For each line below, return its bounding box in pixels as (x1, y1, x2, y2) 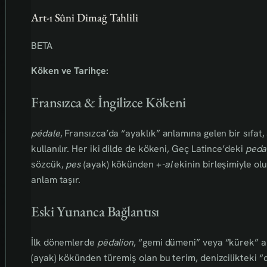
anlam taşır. (31, 173, 81, 186)
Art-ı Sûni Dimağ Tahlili (31, 10, 139, 26)
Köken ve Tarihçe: (31, 64, 108, 77)
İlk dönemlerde (31, 235, 97, 249)
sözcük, (31, 157, 66, 170)
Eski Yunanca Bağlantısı (31, 201, 159, 221)
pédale (31, 126, 60, 139)
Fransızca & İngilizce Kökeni (31, 92, 186, 111)
